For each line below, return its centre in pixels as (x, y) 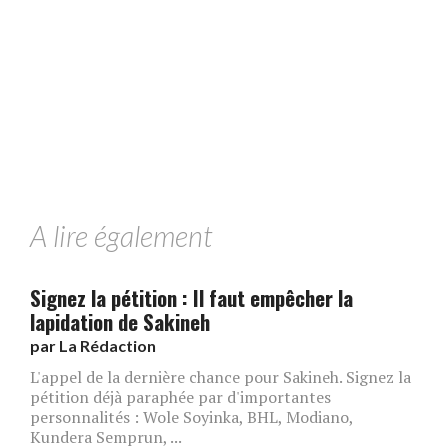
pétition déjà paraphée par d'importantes (180, 397)
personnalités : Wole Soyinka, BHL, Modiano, (191, 417)
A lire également (121, 236)
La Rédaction (107, 346)
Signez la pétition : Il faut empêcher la (191, 298)
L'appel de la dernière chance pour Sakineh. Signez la (220, 377)
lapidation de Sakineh (120, 322)
